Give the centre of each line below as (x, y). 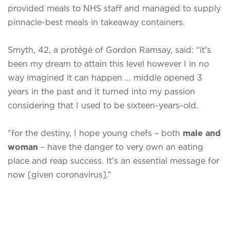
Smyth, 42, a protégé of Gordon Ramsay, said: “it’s (109, 50)
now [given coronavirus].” (60, 174)
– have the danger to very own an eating (121, 147)
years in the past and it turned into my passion (101, 91)
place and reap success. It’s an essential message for (113, 160)
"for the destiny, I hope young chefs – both (95, 133)
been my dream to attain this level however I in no (108, 63)
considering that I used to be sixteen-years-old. (103, 105)
